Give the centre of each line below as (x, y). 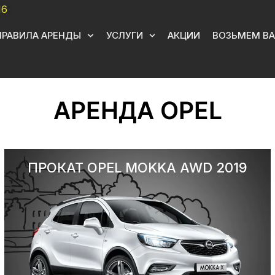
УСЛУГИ (124, 35)
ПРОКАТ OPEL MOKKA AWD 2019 (137, 168)
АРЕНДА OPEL (137, 110)
